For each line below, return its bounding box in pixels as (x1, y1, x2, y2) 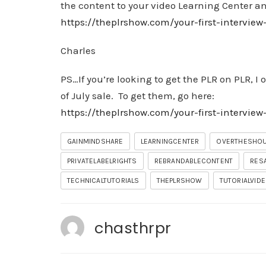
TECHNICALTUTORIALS (67, 176, 140, 185)
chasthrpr (94, 217, 172, 239)
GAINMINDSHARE (67, 137, 123, 145)
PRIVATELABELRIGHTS (67, 157, 137, 165)
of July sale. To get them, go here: (61, 90, 214, 102)
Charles (61, 45, 98, 56)
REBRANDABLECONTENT (154, 157, 233, 165)
